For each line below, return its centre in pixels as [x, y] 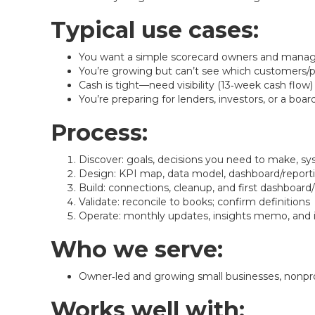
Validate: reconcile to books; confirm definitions [194, 202]
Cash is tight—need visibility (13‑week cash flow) [196, 85]
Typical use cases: [155, 30]
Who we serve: [137, 249]
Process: [99, 133]
